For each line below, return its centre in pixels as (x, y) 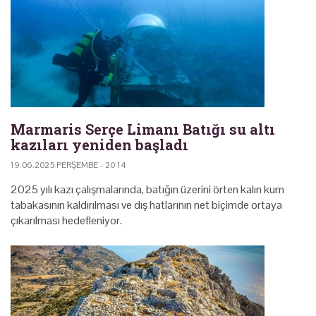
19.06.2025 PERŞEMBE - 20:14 (68, 165)
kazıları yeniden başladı (99, 144)
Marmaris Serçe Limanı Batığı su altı (143, 129)
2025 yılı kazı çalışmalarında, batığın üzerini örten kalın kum (147, 189)
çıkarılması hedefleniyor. (66, 220)
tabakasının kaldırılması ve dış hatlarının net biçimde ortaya (146, 205)
